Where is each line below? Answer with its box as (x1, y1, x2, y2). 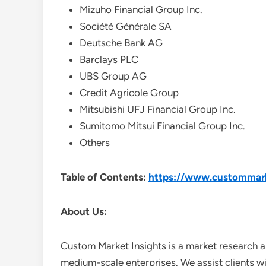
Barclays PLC (80, 53, 138, 65)
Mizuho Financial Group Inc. (80, 4, 202, 15)
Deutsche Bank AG (80, 37, 163, 49)
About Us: (61, 205, 107, 217)
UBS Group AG (80, 70, 147, 82)
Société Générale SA (80, 20, 172, 32)
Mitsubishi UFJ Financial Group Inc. (80, 103, 236, 115)
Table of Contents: (61, 171, 148, 183)
